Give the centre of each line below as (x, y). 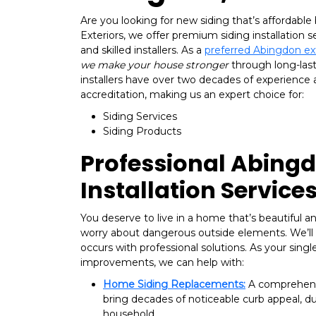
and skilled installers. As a (142, 50)
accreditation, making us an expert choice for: (192, 95)
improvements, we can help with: (162, 263)
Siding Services (140, 117)
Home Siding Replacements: (174, 285)
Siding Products (142, 132)
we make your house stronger (156, 65)
